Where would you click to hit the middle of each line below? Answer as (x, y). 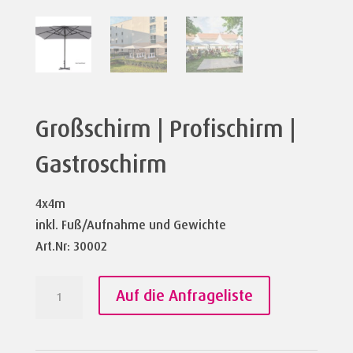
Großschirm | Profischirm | (165, 129)
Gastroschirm (101, 165)
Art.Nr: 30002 (71, 247)
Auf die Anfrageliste (184, 296)
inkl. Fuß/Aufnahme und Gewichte (130, 225)
